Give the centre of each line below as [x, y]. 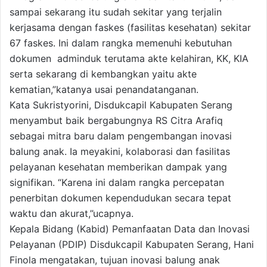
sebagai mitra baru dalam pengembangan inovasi [121, 136]
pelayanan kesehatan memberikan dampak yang [118, 167]
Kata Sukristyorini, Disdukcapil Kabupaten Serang [121, 105]
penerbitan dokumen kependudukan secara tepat [120, 198]
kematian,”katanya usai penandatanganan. [104, 90]
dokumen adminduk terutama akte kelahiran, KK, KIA [129, 59]
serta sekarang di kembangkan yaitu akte [103, 74]
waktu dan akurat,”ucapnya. [72, 214]
